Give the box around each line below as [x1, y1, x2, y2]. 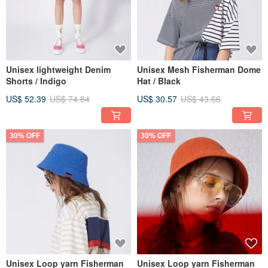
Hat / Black [137, 75, 181, 87]
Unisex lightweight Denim [6, 63, 111, 76]
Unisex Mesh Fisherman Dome [137, 63, 261, 76]
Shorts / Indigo [6, 75, 66, 87]
